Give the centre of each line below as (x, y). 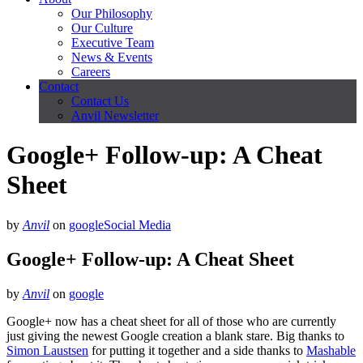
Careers (91, 72)
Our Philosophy (112, 13)
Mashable (331, 350)
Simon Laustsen (47, 350)
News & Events (112, 57)
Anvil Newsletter (115, 115)
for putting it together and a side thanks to (197, 350)
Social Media (137, 224)
